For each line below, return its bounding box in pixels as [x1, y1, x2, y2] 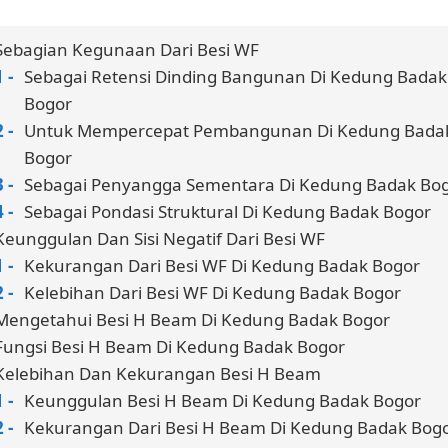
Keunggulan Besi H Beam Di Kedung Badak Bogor [24, 388, 421, 412]
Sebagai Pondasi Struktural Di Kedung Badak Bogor [24, 199, 431, 223]
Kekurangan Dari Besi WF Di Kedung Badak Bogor [24, 253, 420, 277]
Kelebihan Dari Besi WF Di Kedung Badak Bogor [24, 280, 401, 304]
